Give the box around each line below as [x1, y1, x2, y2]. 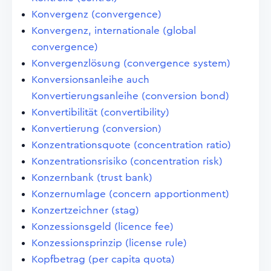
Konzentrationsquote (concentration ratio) [31, 140, 231, 150]
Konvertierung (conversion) [31, 123, 162, 134]
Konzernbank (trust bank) [31, 172, 152, 183]
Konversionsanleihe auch [31, 74, 149, 85]
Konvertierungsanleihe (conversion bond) [31, 91, 229, 101]
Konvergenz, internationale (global [31, 25, 196, 36]
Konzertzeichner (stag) [31, 205, 139, 215]
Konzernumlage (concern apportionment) [31, 189, 229, 199]
